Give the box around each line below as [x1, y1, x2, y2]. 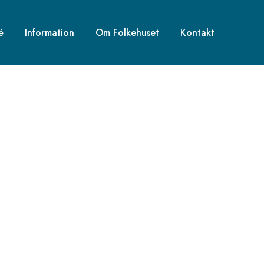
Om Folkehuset [95, 25, 159, 39]
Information [25, 25, 74, 39]
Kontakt [180, 25, 214, 39]
